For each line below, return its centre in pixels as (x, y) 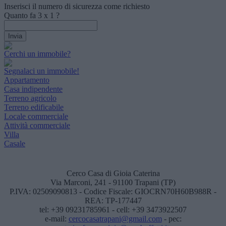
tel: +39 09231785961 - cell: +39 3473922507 (113, 210)
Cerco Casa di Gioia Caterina (113, 174)
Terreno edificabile (34, 107)
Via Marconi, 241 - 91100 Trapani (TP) (113, 183)
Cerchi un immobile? (37, 54)
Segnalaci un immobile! (42, 71)
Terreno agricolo (30, 98)
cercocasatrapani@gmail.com (115, 219)
